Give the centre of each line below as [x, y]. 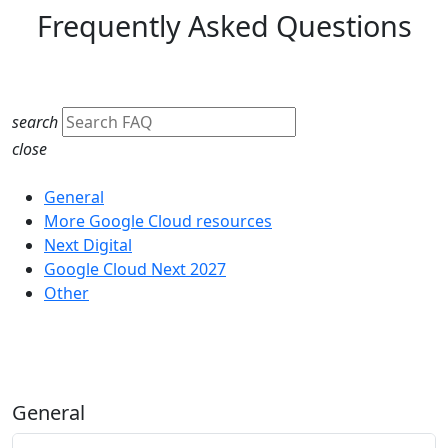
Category [46, 173]
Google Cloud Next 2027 [135, 269]
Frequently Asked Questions [224, 26]
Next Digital [88, 245]
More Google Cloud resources [158, 221]
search [35, 122]
